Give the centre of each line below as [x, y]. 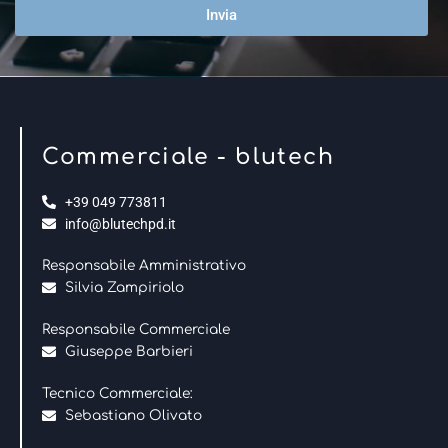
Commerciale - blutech [188, 156]
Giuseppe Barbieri [128, 351]
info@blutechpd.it [120, 223]
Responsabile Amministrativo [144, 265]
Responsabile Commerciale [136, 329]
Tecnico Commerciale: [117, 393]
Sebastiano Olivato [133, 415]
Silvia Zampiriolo [124, 287]
